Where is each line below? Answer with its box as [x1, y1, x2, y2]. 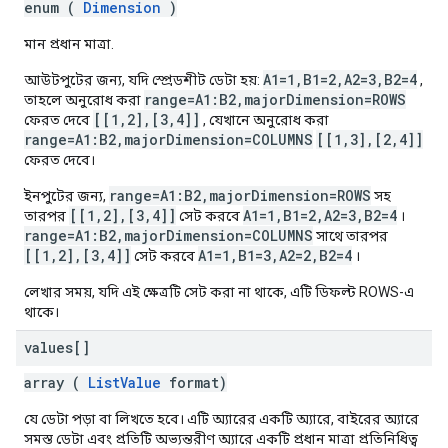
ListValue [88, 373, 161, 392]
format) [161, 373, 227, 392]
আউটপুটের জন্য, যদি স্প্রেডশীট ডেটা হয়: [24, 72, 263, 88]
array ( [24, 373, 88, 392]
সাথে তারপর [313, 228, 388, 244]
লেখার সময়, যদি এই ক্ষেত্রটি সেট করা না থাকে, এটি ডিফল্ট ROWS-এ [24, 284, 414, 300]
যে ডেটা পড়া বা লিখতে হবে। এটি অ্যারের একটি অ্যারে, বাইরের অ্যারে [24, 411, 419, 427]
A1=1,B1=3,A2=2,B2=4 [198, 246, 352, 265]
